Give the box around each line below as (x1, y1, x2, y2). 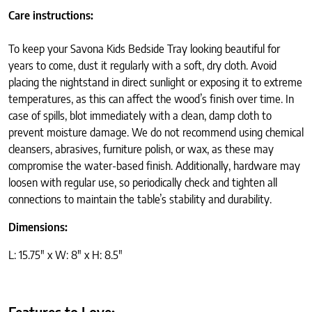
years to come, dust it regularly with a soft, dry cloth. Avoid (8, 58, 276, 73)
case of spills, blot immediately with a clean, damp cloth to (8, 109, 272, 123)
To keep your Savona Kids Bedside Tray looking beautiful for (8, 42, 280, 56)
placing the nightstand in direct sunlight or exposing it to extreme (8, 75, 302, 90)
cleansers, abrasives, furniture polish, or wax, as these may (8, 142, 274, 157)
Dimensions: (8, 220, 68, 235)
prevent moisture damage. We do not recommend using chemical (8, 125, 304, 140)
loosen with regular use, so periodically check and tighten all (8, 175, 277, 190)
